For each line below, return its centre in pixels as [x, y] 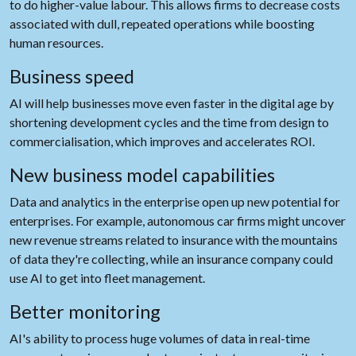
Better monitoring [85, 311]
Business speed [72, 76]
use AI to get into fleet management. [107, 278]
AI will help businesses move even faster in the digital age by [172, 103]
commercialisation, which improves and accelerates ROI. [162, 141]
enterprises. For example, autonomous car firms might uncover [178, 221]
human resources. [56, 43]
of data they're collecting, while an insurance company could [171, 259]
